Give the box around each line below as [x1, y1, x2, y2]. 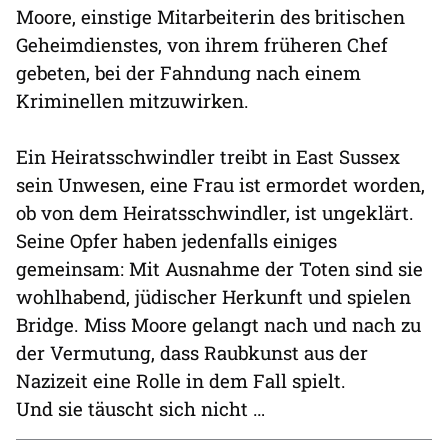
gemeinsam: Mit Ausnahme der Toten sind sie [16, 256, 423, 282]
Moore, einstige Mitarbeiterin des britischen [16, 4, 405, 30]
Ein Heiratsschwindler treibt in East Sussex [16, 144, 400, 170]
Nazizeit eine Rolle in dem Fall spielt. [16, 368, 346, 394]
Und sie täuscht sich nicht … [16, 396, 265, 422]
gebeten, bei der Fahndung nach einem [16, 60, 361, 86]
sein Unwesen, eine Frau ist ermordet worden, [16, 172, 425, 198]
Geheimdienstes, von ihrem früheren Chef [16, 32, 388, 58]
